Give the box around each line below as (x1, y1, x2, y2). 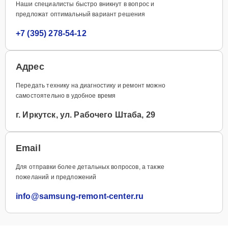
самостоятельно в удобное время (16, 92, 116, 99)
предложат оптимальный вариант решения (16, 10, 146, 18)
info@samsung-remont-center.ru (16, 191, 144, 201)
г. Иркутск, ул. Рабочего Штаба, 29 (16, 110, 156, 119)
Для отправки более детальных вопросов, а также (16, 163, 164, 170)
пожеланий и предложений (16, 173, 97, 181)
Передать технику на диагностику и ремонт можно (16, 81, 165, 89)
